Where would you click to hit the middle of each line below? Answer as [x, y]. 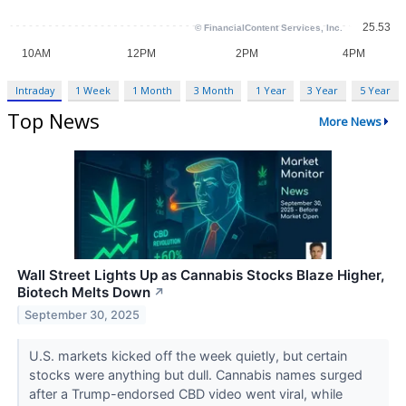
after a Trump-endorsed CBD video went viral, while [185, 394]
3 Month [213, 91]
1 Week [93, 91]
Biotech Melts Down [84, 293]
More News [350, 121]
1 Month [153, 91]
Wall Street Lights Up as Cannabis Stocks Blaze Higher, [201, 275]
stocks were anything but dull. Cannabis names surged [195, 375]
